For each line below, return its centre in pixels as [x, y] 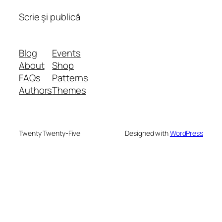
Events [66, 53]
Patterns [70, 78]
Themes [69, 90]
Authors [36, 90]
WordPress [186, 133]
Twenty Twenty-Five [50, 133]
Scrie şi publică [50, 17]
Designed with [147, 133]
